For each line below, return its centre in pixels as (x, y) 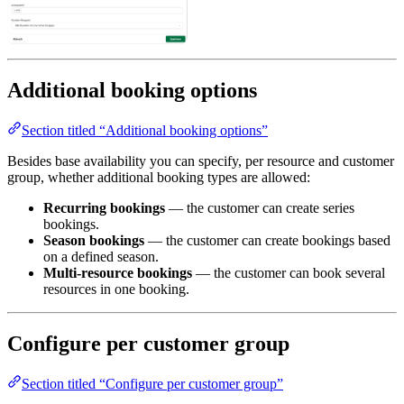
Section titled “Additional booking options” (145, 130)
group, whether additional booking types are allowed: (159, 177)
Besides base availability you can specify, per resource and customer (201, 161)
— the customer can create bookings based (267, 240)
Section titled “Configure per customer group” (152, 383)
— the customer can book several (289, 272)
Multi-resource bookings (118, 272)
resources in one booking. (116, 289)
